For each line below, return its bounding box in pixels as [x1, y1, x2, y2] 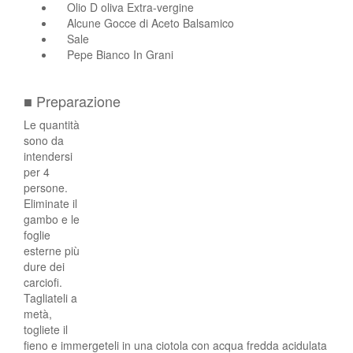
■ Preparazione [24, 90, 121, 111]
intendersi [24, 147, 72, 164]
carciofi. [24, 273, 62, 290]
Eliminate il [24, 195, 77, 211]
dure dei [24, 258, 65, 274]
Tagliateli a [24, 289, 77, 306]
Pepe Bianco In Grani [67, 46, 173, 62]
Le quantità [24, 116, 80, 132]
